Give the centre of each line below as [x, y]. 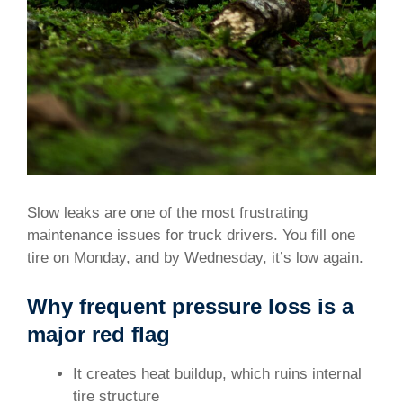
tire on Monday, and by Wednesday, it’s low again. [195, 258]
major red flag [99, 334]
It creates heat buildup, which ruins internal [217, 373]
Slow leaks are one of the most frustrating [167, 213]
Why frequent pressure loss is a [190, 306]
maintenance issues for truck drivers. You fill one [191, 236]
